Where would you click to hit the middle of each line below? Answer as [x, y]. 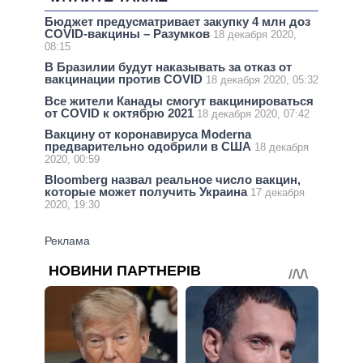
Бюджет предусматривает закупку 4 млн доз [177, 22]
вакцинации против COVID [125, 79]
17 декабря [278, 193]
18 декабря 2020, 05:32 [262, 80]
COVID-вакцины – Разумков [129, 34]
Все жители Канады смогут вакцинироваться [179, 100]
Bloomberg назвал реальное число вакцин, [173, 180]
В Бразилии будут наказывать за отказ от [168, 67]
